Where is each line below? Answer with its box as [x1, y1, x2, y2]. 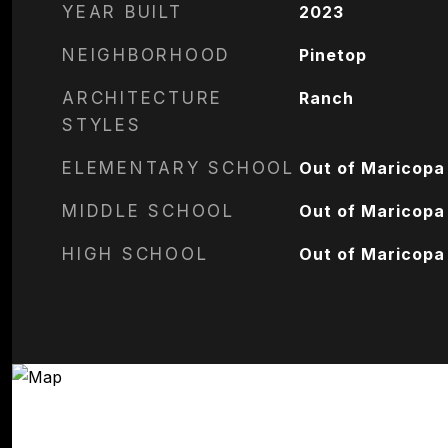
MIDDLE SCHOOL [62, 201, 235, 221]
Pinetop [298, 45, 367, 65]
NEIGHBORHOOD [62, 45, 231, 65]
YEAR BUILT [62, 2, 183, 22]
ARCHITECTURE [62, 88, 223, 108]
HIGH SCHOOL [62, 244, 209, 264]
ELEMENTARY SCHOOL [62, 158, 295, 178]
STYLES [62, 115, 142, 135]
